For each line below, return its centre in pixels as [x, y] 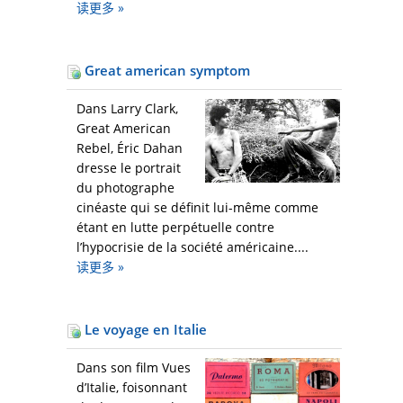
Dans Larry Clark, [127, 109]
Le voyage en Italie [144, 330]
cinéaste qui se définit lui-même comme [197, 208]
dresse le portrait [129, 168]
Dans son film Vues [134, 368]
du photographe [125, 188]
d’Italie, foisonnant [132, 388]
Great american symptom [166, 71]
